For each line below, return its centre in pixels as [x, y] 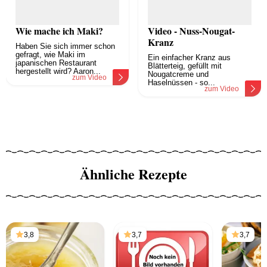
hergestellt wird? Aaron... [58, 72]
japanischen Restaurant [56, 63]
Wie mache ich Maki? [59, 31]
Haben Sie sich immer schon [65, 46]
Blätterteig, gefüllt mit [185, 66]
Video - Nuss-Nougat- [191, 31]
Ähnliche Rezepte [133, 174]
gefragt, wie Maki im [50, 55]
